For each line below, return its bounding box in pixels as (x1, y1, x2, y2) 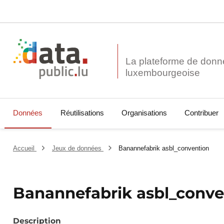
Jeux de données (51, 144, 103, 152)
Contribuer (184, 108, 218, 117)
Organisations (121, 108, 167, 117)
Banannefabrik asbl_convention (118, 144, 209, 152)
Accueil (13, 144, 37, 152)
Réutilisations (60, 108, 104, 117)
